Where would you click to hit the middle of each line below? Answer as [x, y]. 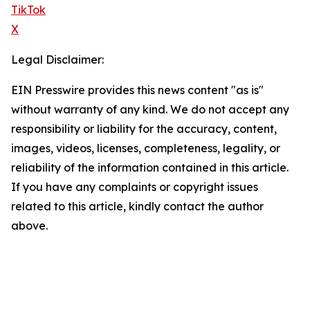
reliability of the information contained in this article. [150, 168]
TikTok [28, 10]
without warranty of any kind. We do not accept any [150, 110]
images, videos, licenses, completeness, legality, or [146, 148]
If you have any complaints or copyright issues [135, 187]
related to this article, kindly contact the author [137, 207]
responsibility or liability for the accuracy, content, [144, 129]
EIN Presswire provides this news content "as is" [137, 90]
